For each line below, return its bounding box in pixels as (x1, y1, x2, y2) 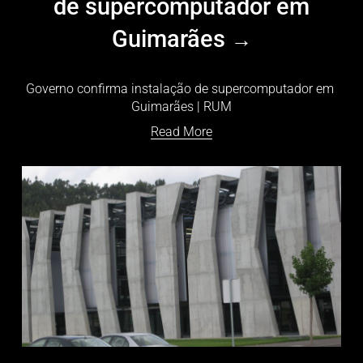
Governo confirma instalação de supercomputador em (26, 81, 334, 97)
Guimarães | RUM (131, 99, 232, 115)
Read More (151, 124, 212, 140)
